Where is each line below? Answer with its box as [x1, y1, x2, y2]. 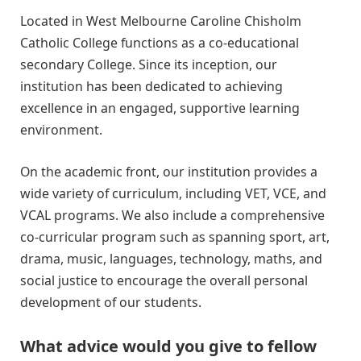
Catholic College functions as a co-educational [20, 34, 299, 52]
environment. [20, 121, 102, 139]
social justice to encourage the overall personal [20, 271, 308, 289]
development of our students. [20, 293, 201, 311]
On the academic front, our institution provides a [20, 162, 317, 180]
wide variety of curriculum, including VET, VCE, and [20, 184, 326, 202]
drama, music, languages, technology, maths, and [20, 249, 322, 268]
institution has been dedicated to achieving [20, 77, 283, 96]
